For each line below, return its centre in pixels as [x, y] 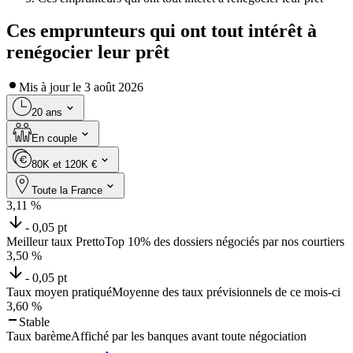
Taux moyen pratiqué [59, 292]
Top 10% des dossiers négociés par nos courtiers [225, 242]
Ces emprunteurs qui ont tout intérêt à [162, 31]
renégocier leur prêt [88, 52]
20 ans [47, 113]
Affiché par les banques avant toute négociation [189, 336]
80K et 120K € [64, 165]
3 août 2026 [114, 87]
